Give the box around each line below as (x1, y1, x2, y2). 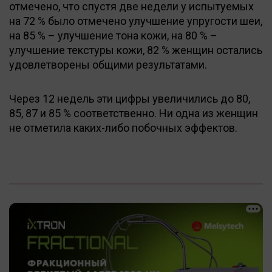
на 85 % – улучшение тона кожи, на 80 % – (9, 29, 217, 42)
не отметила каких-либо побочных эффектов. (9, 121, 237, 134)
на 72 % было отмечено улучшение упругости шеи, (9, 14, 262, 27)
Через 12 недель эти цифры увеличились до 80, (9, 92, 250, 105)
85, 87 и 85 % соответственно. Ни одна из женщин (9, 106, 258, 120)
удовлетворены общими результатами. (9, 58, 207, 71)
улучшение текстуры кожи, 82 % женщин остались (9, 43, 262, 56)
